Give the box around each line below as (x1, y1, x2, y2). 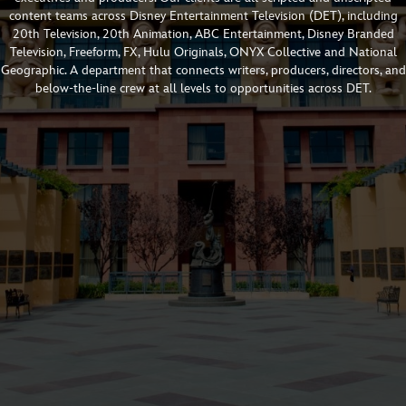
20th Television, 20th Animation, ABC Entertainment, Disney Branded (12, 26, 394, 43)
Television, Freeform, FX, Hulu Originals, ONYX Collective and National (9, 44, 397, 61)
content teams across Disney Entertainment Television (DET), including (8, 8, 398, 24)
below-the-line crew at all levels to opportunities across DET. (34, 81, 372, 97)
